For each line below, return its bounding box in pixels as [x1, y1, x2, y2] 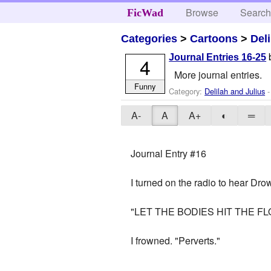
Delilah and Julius [204, 85, 266, 97]
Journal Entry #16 [131, 146, 207, 161]
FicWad [126, 7, 163, 19]
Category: [169, 85, 205, 97]
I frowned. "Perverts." [131, 233, 221, 248]
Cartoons [190, 32, 238, 45]
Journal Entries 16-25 [169, 52, 267, 63]
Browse [186, 5, 219, 19]
